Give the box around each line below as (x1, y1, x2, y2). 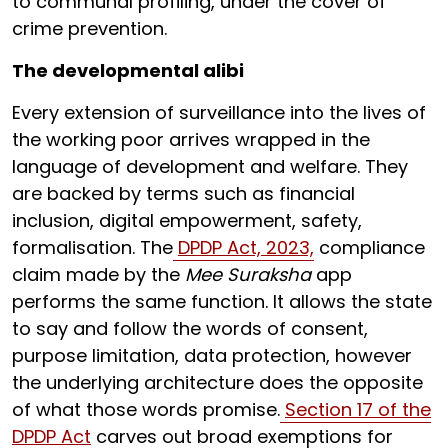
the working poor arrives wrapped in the (12, 127, 370, 152)
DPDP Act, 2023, (178, 235, 314, 260)
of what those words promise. (12, 397, 280, 422)
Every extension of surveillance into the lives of (12, 100, 426, 125)
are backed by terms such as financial (12, 181, 355, 206)
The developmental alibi (12, 58, 244, 83)
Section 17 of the (285, 397, 431, 422)
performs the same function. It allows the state (12, 289, 432, 314)
